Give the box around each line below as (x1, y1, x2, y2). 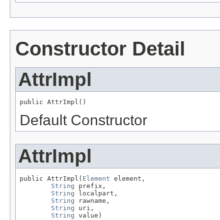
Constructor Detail (15, 38, 185, 60)
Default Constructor (20, 112, 147, 129)
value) (75, 211, 102, 219)
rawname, (75, 196, 110, 204)
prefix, (75, 182, 106, 190)
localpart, (75, 189, 118, 197)
